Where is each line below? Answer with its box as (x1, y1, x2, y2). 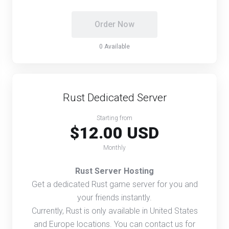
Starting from (97, 114, 132, 122)
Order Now (95, 19, 134, 29)
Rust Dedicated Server (62, 91, 167, 104)
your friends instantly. (77, 192, 152, 202)
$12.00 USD (70, 123, 159, 143)
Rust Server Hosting (75, 166, 154, 176)
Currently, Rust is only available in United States (31, 205, 198, 216)
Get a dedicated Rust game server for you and (31, 179, 198, 189)
